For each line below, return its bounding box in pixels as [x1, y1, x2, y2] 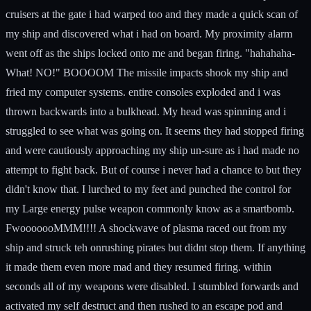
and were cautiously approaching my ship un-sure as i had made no [6, 144, 299, 156]
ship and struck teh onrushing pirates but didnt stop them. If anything [6, 241, 305, 253]
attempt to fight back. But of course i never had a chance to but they [6, 163, 301, 176]
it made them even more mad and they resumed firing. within [6, 260, 271, 273]
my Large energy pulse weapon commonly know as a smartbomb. [6, 202, 294, 215]
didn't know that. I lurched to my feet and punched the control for [6, 183, 291, 195]
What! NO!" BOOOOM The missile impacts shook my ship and [6, 66, 288, 78]
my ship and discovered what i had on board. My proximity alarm [6, 27, 292, 40]
